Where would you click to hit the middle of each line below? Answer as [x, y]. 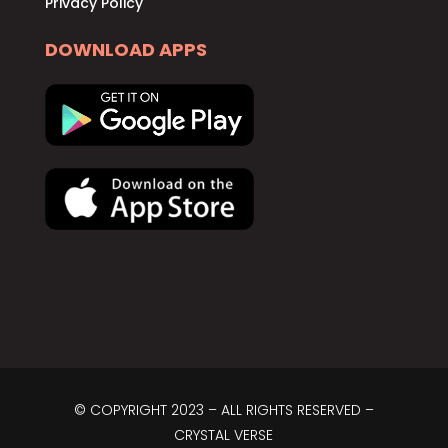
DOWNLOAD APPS [125, 49]
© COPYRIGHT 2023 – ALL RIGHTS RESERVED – [223, 410]
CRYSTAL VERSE [224, 435]
